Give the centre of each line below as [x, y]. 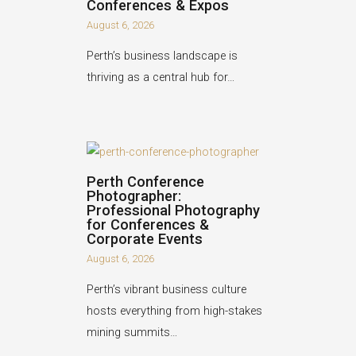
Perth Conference [146, 181]
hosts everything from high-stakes [175, 310]
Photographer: [134, 195]
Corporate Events [145, 238]
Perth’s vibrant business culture [167, 289]
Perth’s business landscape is [163, 55]
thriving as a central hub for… [161, 77]
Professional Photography [174, 210]
